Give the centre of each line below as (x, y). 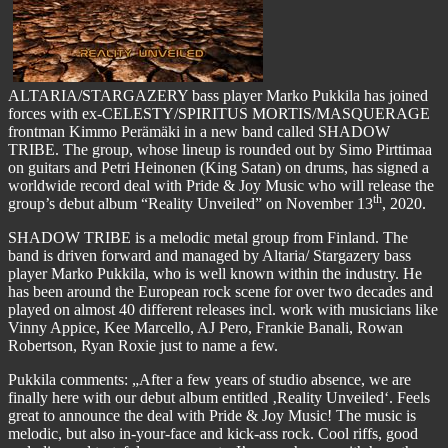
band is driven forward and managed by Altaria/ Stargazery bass (209, 255)
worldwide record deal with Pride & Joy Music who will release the (221, 185)
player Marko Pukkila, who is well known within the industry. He (215, 273)
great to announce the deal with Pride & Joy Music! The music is (212, 415)
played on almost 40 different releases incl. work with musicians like (223, 309)
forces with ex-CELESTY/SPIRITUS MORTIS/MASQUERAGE (219, 113)
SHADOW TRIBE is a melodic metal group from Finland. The (208, 237)
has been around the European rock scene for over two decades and (220, 291)
